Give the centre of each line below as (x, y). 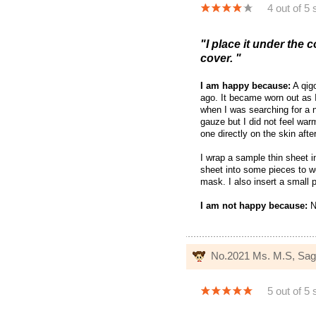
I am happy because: (245, 86)
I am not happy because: (254, 206)
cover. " (221, 59)
